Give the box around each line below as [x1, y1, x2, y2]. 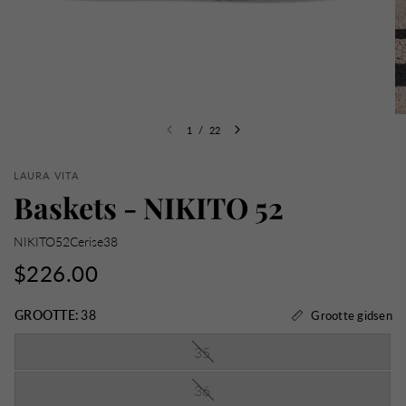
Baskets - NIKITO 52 [14, 188, 284, 227]
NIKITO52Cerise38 [14, 234, 118, 249]
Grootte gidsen [311, 307, 392, 323]
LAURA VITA [14, 169, 80, 181]
